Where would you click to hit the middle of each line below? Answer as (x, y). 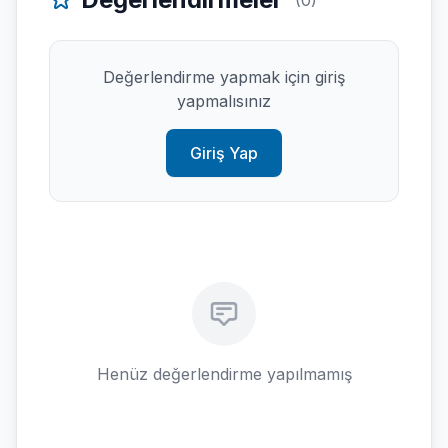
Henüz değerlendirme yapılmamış (224, 374)
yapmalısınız (224, 101)
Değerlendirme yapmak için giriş (224, 77)
